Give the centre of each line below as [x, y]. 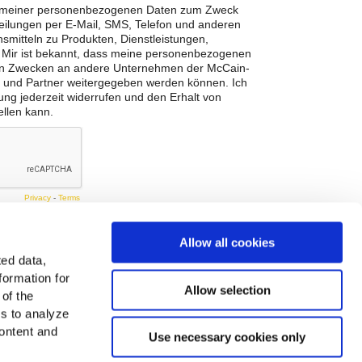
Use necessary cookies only [227, 337]
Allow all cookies [227, 242]
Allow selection [227, 290]
